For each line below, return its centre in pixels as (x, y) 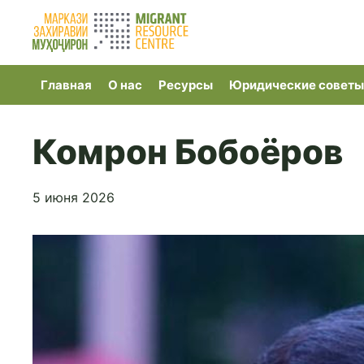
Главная (66, 84)
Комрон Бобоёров (188, 152)
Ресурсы (186, 84)
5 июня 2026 (74, 197)
